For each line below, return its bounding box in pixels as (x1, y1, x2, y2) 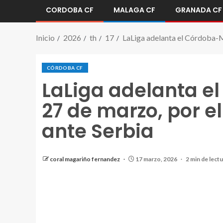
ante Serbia (42, 118, 154, 144)
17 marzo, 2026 (134, 155, 178, 163)
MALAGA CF (113, 5, 155, 15)
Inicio (36, 33, 55, 42)
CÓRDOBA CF (47, 65, 83, 71)
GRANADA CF (175, 5, 222, 15)
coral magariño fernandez (50, 155, 121, 163)
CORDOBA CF (46, 5, 94, 15)
